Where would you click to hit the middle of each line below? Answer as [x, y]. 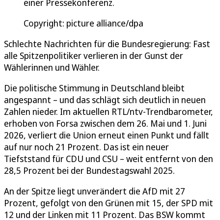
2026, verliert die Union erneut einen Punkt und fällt [107, 135]
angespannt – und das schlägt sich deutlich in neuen [105, 100]
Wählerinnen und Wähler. [52, 68]
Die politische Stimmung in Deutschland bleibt [94, 88]
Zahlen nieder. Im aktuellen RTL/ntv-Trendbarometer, [109, 112]
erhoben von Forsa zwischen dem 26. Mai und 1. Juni [105, 124]
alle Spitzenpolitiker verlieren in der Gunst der [94, 56]
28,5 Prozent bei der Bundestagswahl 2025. [89, 171]
